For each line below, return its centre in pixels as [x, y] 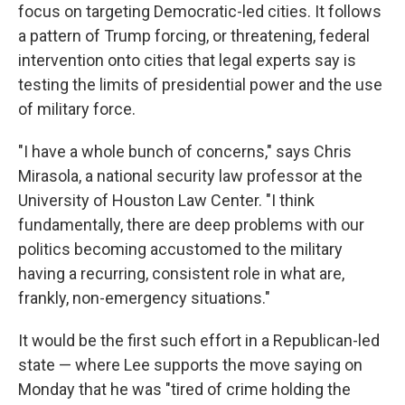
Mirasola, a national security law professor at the [190, 176]
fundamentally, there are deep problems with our [191, 225]
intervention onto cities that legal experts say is [187, 60]
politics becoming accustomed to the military [180, 249]
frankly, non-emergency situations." [144, 298]
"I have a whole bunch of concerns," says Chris [185, 151]
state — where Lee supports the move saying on [190, 365]
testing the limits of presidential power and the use [200, 85]
